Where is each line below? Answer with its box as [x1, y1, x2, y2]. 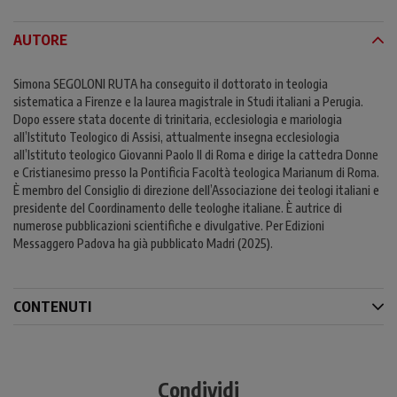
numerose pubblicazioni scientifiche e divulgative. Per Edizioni [13, 217, 324, 233]
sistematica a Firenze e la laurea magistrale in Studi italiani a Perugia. [13, 93, 363, 109]
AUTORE [13, 30, 67, 49]
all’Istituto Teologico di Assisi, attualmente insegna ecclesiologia [13, 128, 339, 144]
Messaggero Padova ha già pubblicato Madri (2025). [13, 235, 273, 251]
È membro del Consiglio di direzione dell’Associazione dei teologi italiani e [13, 182, 379, 198]
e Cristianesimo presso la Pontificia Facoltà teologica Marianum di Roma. [13, 164, 379, 180]
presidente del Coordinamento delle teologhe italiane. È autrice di [13, 199, 342, 215]
